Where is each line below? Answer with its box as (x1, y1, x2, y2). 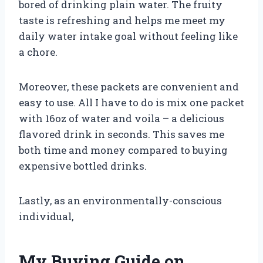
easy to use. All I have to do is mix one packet (19, 96, 244, 110)
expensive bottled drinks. (19, 159, 147, 173)
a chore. (19, 45, 58, 59)
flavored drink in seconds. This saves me (19, 127, 224, 141)
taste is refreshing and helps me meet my (19, 14, 225, 28)
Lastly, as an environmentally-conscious (19, 194, 222, 208)
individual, (19, 210, 73, 224)
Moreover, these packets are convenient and (19, 80, 239, 94)
